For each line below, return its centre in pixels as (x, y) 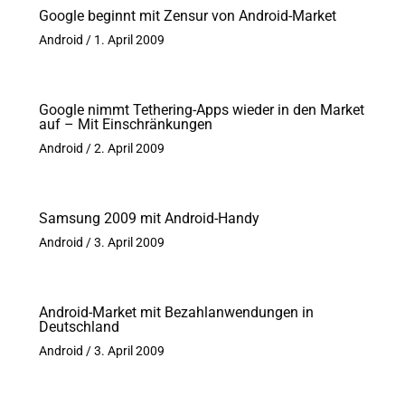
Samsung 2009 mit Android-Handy (149, 218)
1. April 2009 (129, 39)
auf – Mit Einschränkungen (125, 124)
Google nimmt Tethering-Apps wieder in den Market (201, 109)
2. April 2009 (129, 148)
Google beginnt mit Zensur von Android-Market (187, 15)
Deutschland (79, 326)
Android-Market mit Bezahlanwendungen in (176, 312)
